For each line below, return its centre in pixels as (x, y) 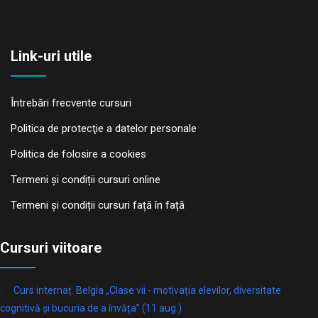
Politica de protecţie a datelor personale (104, 128)
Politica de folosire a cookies (78, 154)
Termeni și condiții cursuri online (86, 179)
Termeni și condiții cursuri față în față (98, 205)
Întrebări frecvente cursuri (71, 103)
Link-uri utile (51, 56)
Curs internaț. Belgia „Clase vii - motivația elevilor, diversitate (147, 290)
